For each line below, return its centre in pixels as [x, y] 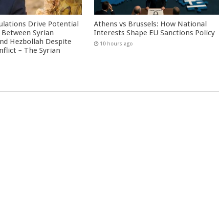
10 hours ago [117, 44]
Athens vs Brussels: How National [151, 24]
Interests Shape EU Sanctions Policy [154, 33]
